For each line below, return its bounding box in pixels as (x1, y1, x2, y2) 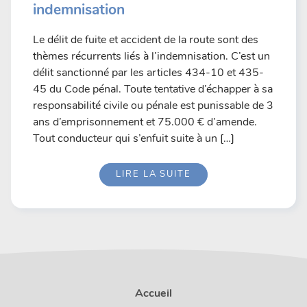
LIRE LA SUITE (116, 168, 191, 181)
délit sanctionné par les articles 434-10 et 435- (33, 64, 264, 80)
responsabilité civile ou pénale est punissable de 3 (33, 97, 273, 113)
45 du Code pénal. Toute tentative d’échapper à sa (33, 81, 273, 97)
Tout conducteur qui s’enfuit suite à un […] (33, 130, 234, 146)
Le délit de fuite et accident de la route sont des (33, 32, 258, 47)
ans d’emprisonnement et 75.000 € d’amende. (33, 114, 257, 130)
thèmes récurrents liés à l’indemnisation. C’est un (33, 48, 270, 64)
